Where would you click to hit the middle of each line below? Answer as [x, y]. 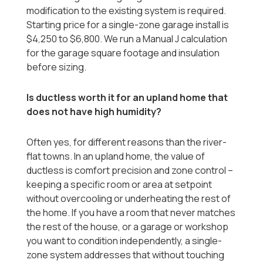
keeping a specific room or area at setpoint [119, 185]
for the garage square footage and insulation [123, 53]
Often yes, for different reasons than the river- [127, 142]
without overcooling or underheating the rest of [129, 199]
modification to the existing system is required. [127, 11]
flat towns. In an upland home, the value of [116, 156]
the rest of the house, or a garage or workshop [128, 227]
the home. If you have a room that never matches [131, 213]
